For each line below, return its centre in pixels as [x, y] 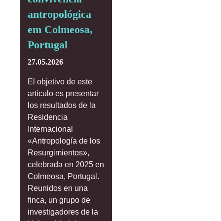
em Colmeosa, [60, 29]
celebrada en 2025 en [66, 165]
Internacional [50, 129]
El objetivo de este [60, 82]
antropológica [59, 14]
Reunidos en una [58, 188]
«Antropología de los [64, 141]
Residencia [48, 117]
